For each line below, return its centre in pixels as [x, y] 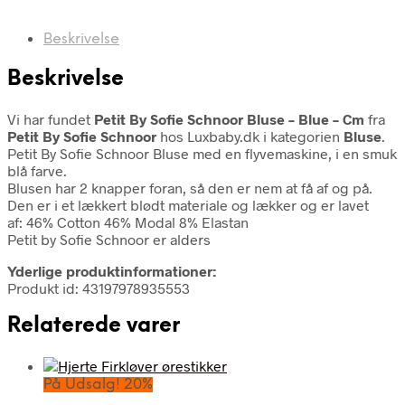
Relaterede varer [94, 326]
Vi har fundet [51, 118]
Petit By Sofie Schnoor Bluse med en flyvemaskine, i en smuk [202, 153]
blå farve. [37, 170]
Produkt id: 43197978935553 [99, 287]
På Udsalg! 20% [98, 385]
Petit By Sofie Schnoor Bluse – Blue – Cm [229, 118]
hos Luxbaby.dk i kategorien [250, 136]
